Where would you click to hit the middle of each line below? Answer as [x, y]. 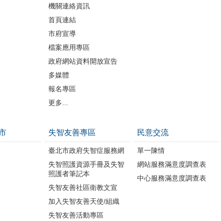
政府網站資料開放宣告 [83, 61]
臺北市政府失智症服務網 [86, 150]
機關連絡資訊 [69, 6]
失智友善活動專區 [76, 215]
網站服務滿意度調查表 [172, 164]
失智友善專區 [72, 132]
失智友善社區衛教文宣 [83, 187]
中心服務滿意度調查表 [172, 178]
